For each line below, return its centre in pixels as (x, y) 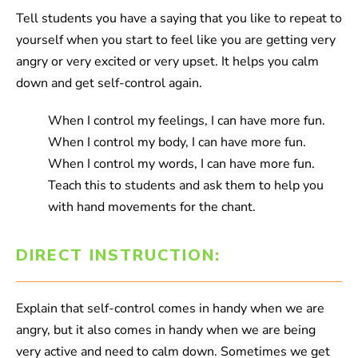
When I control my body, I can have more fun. (177, 143)
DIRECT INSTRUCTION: (118, 256)
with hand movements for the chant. (152, 207)
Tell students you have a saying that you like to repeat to (179, 19)
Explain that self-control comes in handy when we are (170, 309)
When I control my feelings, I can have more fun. (187, 121)
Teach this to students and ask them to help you (186, 186)
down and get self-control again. (109, 84)
